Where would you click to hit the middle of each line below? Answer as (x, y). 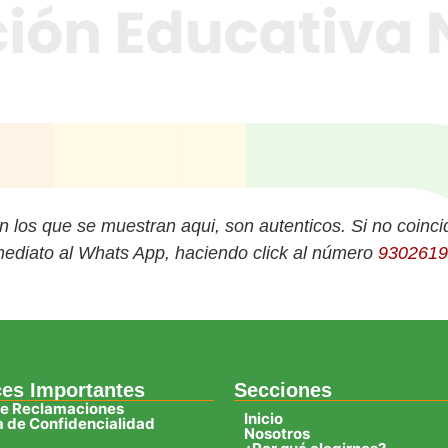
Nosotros (277, 433)
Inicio (263, 418)
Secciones (283, 389)
